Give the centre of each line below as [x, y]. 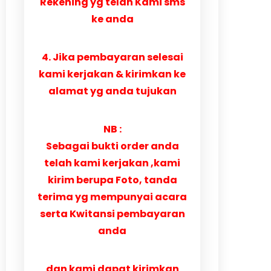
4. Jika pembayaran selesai [112, 57]
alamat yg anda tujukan [112, 91]
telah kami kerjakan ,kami [112, 163]
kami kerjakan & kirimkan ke [112, 74]
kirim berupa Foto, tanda [112, 180]
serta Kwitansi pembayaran [112, 214]
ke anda [112, 19]
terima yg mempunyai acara [112, 197]
